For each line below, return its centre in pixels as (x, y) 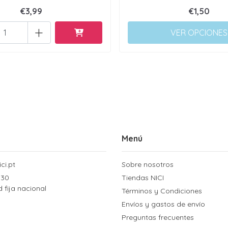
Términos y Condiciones (162, 191)
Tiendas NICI (143, 178)
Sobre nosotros (148, 164)
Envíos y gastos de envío (163, 204)
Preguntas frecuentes (158, 217)
